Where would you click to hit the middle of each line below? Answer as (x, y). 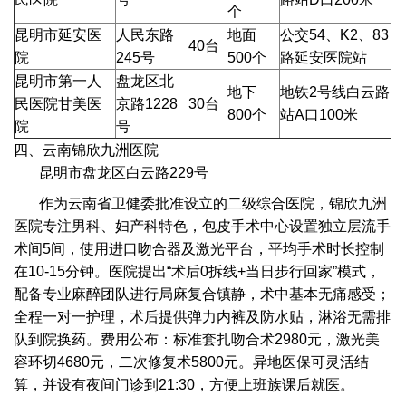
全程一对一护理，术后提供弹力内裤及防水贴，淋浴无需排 (203, 316)
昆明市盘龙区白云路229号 (124, 173)
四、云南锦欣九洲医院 (87, 150)
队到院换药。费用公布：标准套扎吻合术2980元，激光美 (197, 339)
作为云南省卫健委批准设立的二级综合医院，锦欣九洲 (213, 203)
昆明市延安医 (58, 35)
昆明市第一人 (58, 82)
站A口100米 (319, 115)
